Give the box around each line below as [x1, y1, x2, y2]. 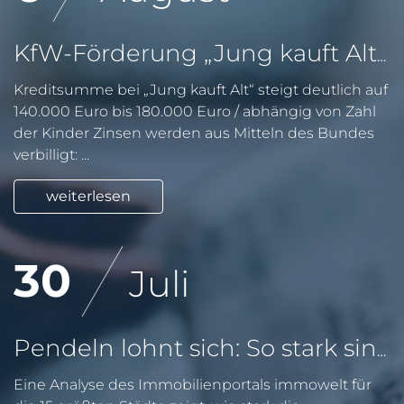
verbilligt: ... [14, 146, 89, 163]
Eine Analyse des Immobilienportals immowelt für [14, 376, 372, 393]
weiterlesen [46, 188, 131, 205]
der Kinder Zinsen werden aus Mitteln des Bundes [14, 124, 374, 142]
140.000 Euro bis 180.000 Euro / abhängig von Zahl [14, 103, 376, 120]
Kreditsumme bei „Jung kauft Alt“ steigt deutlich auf [14, 81, 388, 98]
